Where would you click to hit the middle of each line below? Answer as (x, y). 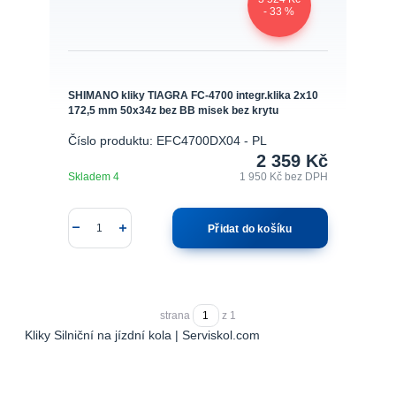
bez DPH (307, 176)
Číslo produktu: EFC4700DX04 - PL (167, 141)
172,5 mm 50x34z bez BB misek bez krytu (173, 110)
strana (176, 315)
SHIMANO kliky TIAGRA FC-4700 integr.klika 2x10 (193, 95)
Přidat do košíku (250, 228)
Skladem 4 (95, 176)
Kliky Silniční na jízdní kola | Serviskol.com (142, 336)
